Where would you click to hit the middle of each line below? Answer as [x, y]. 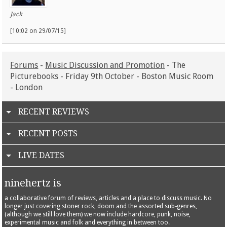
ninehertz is [33, 183]
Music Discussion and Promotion [105, 65]
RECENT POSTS [48, 133]
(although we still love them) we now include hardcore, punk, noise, [97, 214]
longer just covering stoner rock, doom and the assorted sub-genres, [101, 206]
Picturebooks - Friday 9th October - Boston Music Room [112, 76]
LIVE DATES [42, 155]
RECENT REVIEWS [54, 111]
